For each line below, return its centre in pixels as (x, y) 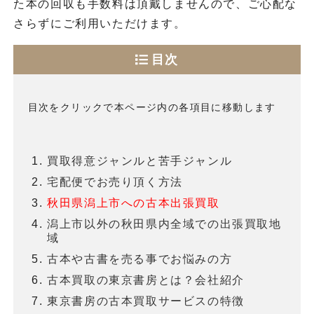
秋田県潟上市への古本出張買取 (134, 203)
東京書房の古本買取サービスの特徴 (146, 301)
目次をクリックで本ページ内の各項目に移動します (152, 107)
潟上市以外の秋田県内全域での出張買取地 (164, 224)
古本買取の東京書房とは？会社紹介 (146, 280)
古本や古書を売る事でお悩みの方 (140, 259)
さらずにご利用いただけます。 (100, 24)
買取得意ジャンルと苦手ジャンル (140, 161)
